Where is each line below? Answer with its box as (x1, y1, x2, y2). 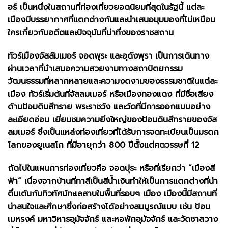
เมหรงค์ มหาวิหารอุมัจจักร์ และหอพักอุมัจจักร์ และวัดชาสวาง (8, 213, 218, 225)
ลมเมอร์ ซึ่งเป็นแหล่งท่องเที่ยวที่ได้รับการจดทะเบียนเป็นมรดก (8, 126, 219, 138)
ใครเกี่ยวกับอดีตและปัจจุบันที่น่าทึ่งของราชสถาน (8, 26, 174, 39)
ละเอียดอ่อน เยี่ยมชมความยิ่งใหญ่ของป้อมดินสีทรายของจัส (8, 113, 217, 126)
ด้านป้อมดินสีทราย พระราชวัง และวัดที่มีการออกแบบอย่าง (8, 101, 210, 113)
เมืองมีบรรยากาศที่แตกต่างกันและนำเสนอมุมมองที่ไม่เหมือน (8, 14, 215, 26)
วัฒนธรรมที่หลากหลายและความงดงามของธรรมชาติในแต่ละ (8, 75, 217, 88)
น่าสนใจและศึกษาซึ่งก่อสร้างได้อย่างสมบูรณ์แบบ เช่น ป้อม (8, 200, 210, 213)
